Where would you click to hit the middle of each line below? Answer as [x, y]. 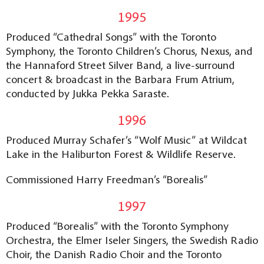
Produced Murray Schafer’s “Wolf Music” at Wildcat [126, 139]
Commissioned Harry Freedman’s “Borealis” [107, 179]
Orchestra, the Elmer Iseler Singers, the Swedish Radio [132, 240]
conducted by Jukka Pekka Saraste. [88, 93]
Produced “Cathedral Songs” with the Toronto [111, 36]
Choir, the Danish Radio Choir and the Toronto [114, 254]
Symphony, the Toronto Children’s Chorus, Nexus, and [129, 50]
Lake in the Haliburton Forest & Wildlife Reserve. [121, 154]
